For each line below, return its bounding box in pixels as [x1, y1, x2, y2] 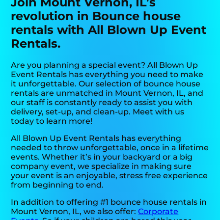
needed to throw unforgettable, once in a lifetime [11, 142, 209, 152]
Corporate [138, 206, 179, 216]
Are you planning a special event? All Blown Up [11, 60, 198, 70]
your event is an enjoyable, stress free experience [11, 170, 208, 180]
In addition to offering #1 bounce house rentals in [11, 197, 207, 207]
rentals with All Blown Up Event [11, 22, 207, 37]
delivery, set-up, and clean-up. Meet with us [11, 107, 185, 116]
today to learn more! [11, 116, 93, 126]
